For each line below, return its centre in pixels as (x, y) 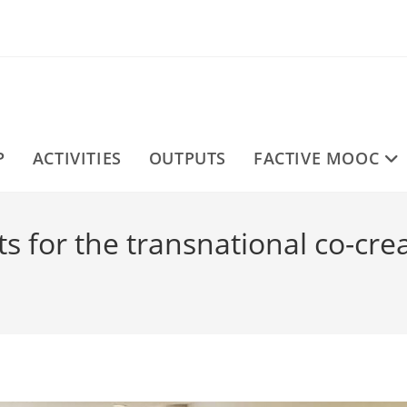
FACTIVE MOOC (316, 158)
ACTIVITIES (77, 158)
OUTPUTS (187, 158)
